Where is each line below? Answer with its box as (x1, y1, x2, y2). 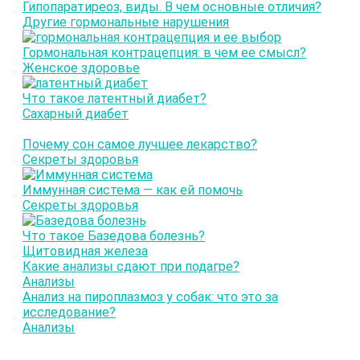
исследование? (22, 305, 116, 321)
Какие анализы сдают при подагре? (22, 259, 239, 275)
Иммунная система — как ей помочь (22, 182, 243, 198)
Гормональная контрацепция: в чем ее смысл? (22, 45, 306, 61)
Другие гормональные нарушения (22, 14, 229, 31)
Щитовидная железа (22, 243, 148, 260)
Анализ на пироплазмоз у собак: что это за (22, 289, 278, 305)
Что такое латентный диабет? (22, 91, 207, 107)
